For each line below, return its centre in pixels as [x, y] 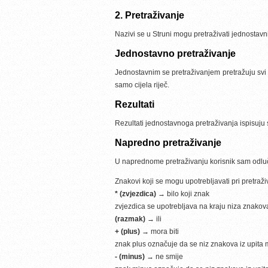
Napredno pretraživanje [168, 143]
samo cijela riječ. [142, 85]
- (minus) [130, 257]
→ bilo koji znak [183, 194]
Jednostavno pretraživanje [175, 54]
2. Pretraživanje [150, 15]
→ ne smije [164, 257]
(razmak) [130, 219]
